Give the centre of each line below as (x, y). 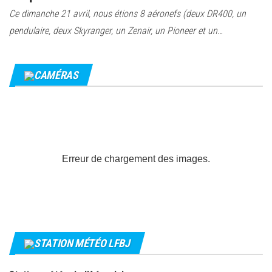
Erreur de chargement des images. (136, 158)
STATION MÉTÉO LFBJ (82, 243)
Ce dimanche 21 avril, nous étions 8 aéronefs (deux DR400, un (127, 13)
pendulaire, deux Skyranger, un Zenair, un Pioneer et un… (116, 30)
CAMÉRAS (56, 75)
